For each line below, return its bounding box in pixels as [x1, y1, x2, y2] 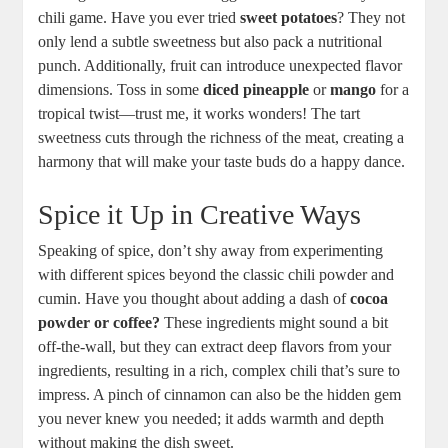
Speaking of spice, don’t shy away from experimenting [38, 242, 384, 260]
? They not [337, 9, 406, 27]
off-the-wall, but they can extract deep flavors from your [38, 338, 392, 356]
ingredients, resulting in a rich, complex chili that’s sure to [38, 362, 401, 380]
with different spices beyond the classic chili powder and [38, 266, 395, 284]
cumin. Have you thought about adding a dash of [38, 290, 351, 308]
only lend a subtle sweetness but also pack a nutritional [38, 33, 383, 51]
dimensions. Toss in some [38, 81, 204, 99]
